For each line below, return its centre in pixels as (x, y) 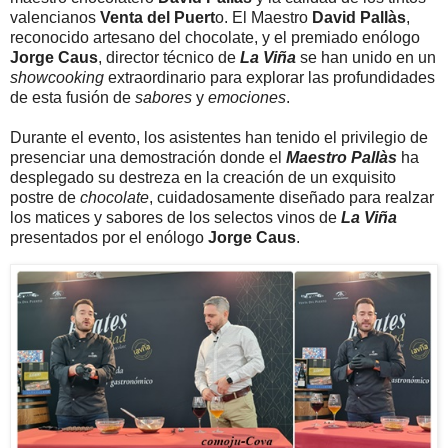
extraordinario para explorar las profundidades (271, 77)
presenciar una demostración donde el (148, 157)
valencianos (55, 17)
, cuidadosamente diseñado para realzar (291, 197)
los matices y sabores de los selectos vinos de (175, 217)
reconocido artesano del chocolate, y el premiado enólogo (215, 37)
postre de (45, 197)
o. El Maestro (263, 17)
